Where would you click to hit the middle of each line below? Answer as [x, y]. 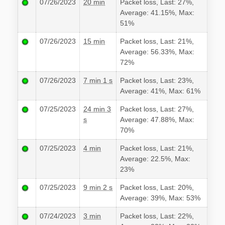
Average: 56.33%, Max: [157, 52]
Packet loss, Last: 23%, [157, 81]
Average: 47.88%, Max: [157, 120]
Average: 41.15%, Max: [157, 13]
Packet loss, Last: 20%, [157, 188]
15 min [94, 41]
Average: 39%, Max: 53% [160, 198]
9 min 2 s [98, 188]
